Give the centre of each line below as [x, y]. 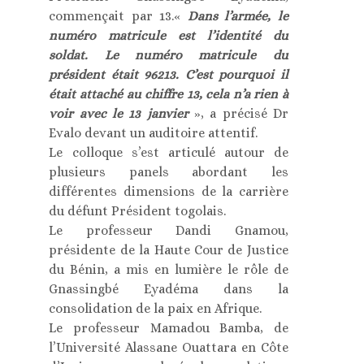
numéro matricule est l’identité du [169, 36]
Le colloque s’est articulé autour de [169, 153]
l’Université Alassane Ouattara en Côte [169, 348]
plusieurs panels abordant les [169, 172]
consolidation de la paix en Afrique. [156, 309]
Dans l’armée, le [234, 16]
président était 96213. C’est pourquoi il [169, 75]
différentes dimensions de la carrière [169, 192]
